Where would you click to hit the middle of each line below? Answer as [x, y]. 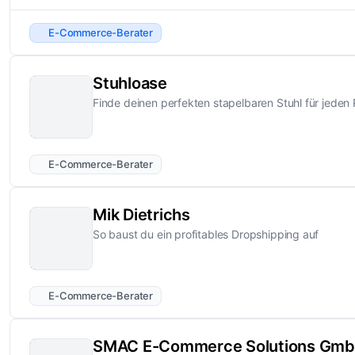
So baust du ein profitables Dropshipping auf [206, 235]
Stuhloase [130, 84]
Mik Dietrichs [141, 215]
